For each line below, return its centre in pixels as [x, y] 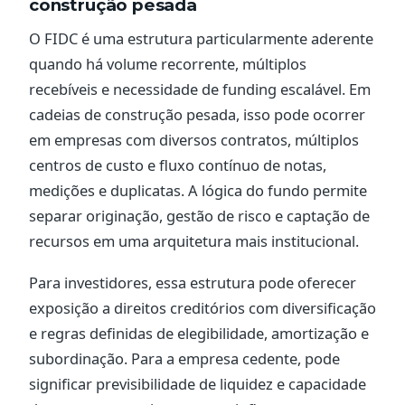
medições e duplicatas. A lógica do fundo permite [198, 190]
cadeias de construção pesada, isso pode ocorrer [197, 114]
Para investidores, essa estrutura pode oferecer [193, 282]
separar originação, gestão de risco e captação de [199, 215]
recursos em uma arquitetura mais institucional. [194, 240]
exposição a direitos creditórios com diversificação [202, 307]
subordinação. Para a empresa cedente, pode [184, 358]
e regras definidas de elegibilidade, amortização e [199, 333]
